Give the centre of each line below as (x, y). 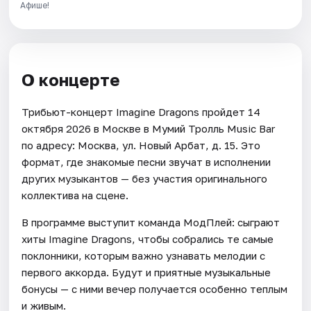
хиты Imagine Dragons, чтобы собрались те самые (148, 238)
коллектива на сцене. (75, 195)
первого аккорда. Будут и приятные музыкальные (146, 272)
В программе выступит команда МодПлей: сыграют (151, 222)
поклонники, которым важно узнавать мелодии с (144, 255)
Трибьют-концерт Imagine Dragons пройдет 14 (141, 111)
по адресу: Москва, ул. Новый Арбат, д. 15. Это (141, 145)
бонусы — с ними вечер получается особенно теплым (155, 288)
